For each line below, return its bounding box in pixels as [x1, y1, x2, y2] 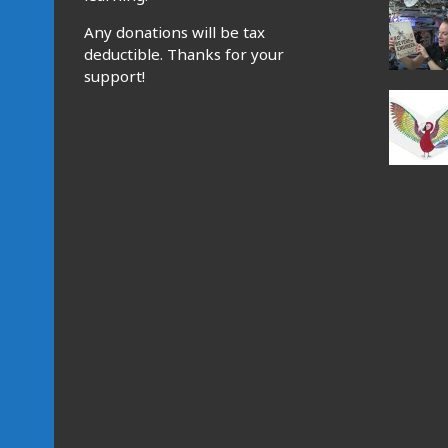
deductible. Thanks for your [84, 44, 285, 65]
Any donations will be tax [84, 22, 266, 43]
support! [84, 66, 146, 87]
